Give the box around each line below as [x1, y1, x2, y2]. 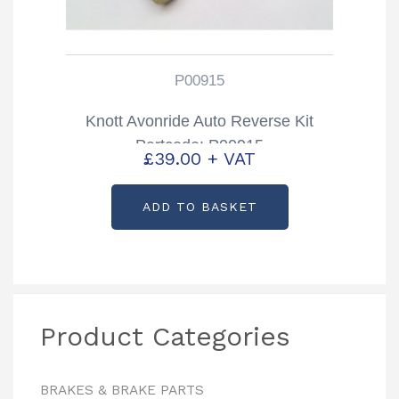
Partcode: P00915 [135, 135, 264, 154]
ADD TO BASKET [142, 199, 257, 215]
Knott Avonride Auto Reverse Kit [85, 111, 313, 130]
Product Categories [40, 321, 290, 353]
